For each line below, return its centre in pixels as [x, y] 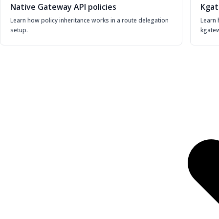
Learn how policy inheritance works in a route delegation [89, 21]
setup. [19, 30]
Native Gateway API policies [63, 7]
